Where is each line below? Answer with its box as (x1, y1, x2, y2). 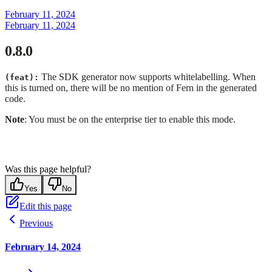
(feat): (5, 73, 39, 83)
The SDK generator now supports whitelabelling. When (39, 72, 256, 83)
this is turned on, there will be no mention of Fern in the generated (5, 83, 257, 93)
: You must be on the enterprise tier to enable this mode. (24, 114, 236, 125)
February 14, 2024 (5, 242, 81, 253)
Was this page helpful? (5, 164, 91, 175)
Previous (19, 218, 53, 229)
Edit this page (19, 201, 72, 212)
